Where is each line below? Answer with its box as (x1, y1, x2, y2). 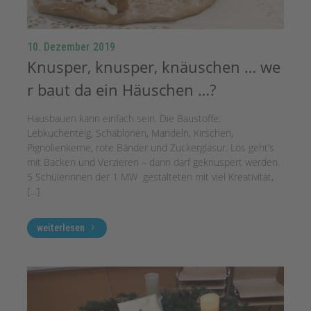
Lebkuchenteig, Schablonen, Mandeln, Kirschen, (27, 126, 234, 140)
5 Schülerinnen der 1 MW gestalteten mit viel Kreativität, (27, 169, 274, 183)
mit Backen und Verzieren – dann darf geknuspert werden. (27, 155, 283, 169)
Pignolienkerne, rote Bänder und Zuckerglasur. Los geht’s (27, 140, 275, 154)
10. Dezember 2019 (27, 40, 116, 53)
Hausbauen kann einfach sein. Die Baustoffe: (27, 111, 221, 125)
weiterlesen (37, 222, 85, 234)
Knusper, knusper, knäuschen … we (27, 56, 281, 77)
